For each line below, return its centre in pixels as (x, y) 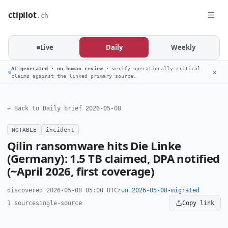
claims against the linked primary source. (74, 76)
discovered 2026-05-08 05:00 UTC (62, 191)
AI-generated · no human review (57, 68)
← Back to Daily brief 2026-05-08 (64, 109)
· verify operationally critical (152, 68)
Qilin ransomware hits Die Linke (94, 146)
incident (60, 130)
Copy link (198, 203)
